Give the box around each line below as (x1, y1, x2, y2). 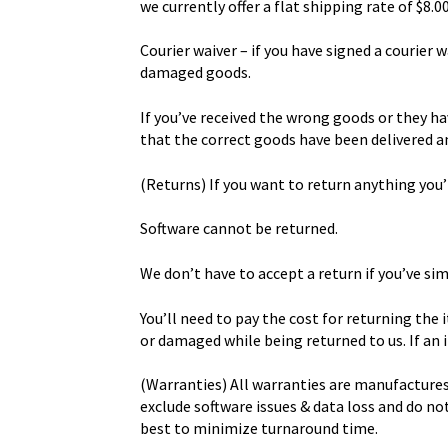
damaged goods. (140, 62, 252, 83)
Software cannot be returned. (140, 218, 339, 239)
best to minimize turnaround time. (140, 418, 379, 439)
